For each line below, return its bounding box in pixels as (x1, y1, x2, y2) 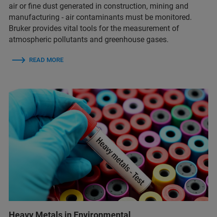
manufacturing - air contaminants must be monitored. (9, 13, 192, 22)
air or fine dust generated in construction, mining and (9, 1, 188, 11)
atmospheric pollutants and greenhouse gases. (9, 35, 169, 45)
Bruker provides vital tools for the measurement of (9, 24, 179, 33)
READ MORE (29, 56, 63, 64)
